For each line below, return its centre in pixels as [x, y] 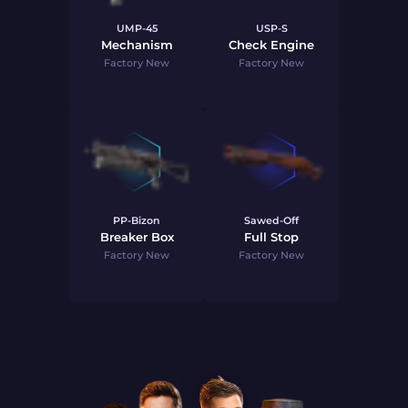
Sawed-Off [271, 220]
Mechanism [137, 45]
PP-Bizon [137, 220]
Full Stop [271, 237]
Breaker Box [137, 237]
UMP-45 [137, 28]
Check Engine [271, 45]
